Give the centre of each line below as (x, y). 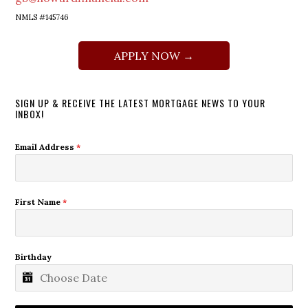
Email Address (46, 147)
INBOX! (30, 114)
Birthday (34, 257)
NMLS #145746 (42, 18)
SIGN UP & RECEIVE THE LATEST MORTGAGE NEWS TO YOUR (141, 103)
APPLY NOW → (154, 56)
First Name (39, 202)
